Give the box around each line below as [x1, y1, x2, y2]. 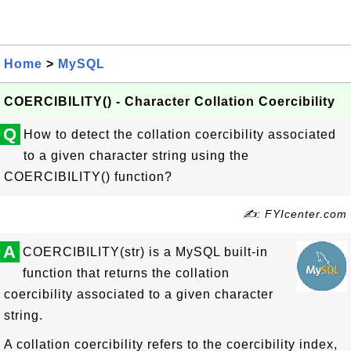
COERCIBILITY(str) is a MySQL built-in [23, 245, 268, 259]
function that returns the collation [23, 266, 230, 280]
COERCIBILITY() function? [4, 170, 172, 183]
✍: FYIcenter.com [243, 208, 347, 220]
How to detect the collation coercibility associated [24, 128, 336, 141]
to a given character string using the [24, 149, 249, 162]
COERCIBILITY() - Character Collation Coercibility [4, 95, 335, 108]
